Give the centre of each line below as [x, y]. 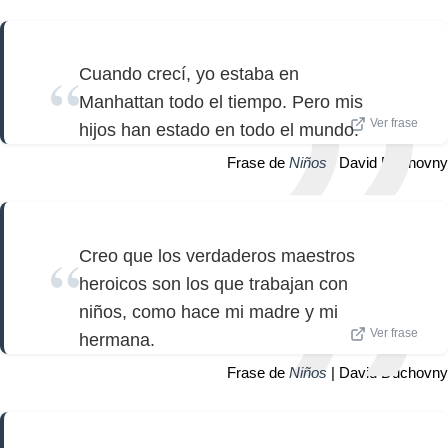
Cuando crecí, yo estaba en [189, 74]
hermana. [117, 339]
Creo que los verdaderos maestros [217, 255]
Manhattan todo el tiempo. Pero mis [221, 102]
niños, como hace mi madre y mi [208, 311]
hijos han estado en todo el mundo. [219, 130]
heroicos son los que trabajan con [213, 283]
